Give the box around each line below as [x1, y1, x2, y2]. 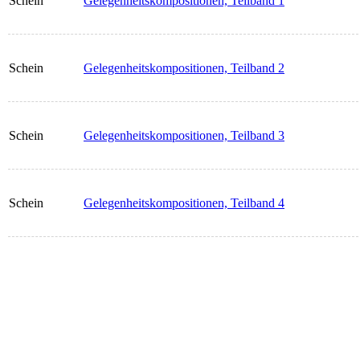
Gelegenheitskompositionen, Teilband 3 [84, 129, 284, 143]
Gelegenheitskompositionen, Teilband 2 [84, 61, 284, 76]
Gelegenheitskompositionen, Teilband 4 [84, 196, 284, 211]
